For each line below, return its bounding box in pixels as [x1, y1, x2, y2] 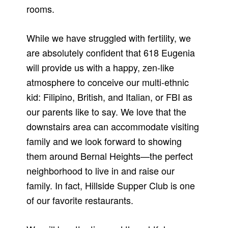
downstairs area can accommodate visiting [26, 119, 199, 133]
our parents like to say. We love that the [26, 104, 187, 118]
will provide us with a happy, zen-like [26, 60, 175, 74]
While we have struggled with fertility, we [26, 31, 191, 44]
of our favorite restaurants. [26, 193, 134, 207]
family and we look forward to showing [26, 134, 182, 148]
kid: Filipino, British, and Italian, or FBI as [26, 90, 193, 103]
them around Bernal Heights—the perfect [26, 149, 193, 162]
